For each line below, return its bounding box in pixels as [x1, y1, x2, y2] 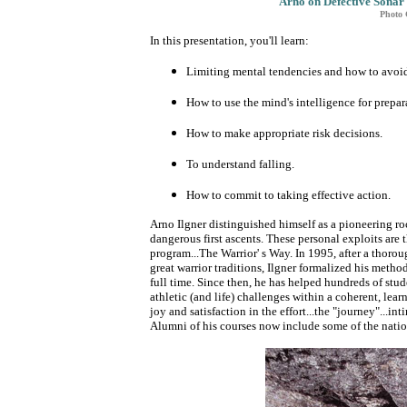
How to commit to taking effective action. [185, 188, 391, 202]
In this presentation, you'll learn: [149, 34, 309, 47]
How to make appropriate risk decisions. [185, 126, 382, 140]
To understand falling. [185, 157, 294, 171]
